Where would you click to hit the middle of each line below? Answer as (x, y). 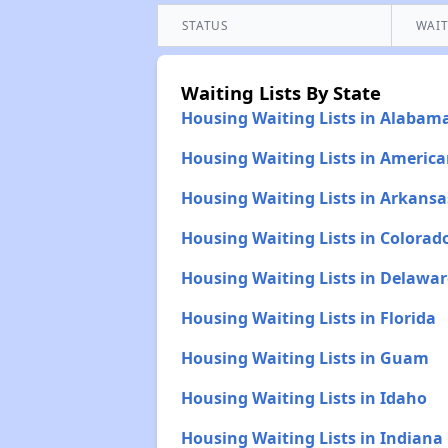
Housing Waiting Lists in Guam (304, 358)
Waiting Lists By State (280, 92)
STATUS (205, 25)
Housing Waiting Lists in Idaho (303, 398)
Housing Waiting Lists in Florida (308, 318)
